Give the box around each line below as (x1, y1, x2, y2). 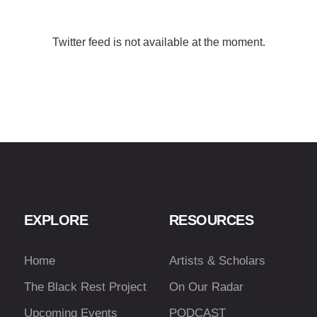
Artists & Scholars (168, 254, 265, 267)
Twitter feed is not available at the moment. (52, 36, 265, 48)
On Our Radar (168, 280, 243, 294)
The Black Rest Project (23, 280, 146, 294)
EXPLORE (23, 212, 88, 228)
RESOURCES (168, 212, 254, 228)
